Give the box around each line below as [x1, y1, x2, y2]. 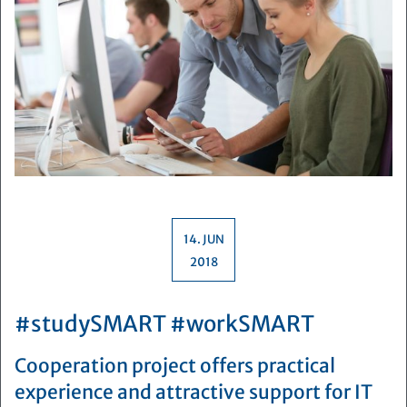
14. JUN [183, 232, 224, 247]
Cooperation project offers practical [15, 354, 335, 379]
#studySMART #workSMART [15, 310, 314, 339]
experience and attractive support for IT [15, 381, 372, 405]
